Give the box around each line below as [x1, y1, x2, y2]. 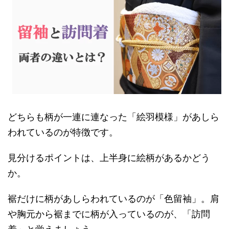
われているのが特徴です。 [8, 127, 118, 138]
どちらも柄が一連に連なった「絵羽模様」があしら [8, 112, 219, 123]
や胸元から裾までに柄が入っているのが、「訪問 [8, 209, 210, 220]
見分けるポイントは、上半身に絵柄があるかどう [8, 153, 210, 164]
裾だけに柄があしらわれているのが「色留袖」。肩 [8, 194, 219, 204]
